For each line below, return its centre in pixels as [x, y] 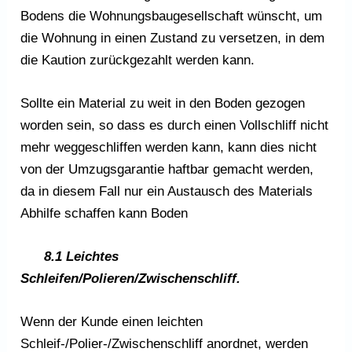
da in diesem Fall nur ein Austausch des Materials [167, 191]
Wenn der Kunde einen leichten [112, 322]
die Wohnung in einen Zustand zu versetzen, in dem [173, 38]
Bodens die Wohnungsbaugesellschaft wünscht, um [172, 16]
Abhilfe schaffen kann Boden [104, 213]
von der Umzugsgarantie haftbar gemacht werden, [167, 169]
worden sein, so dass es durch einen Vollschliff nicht [175, 125]
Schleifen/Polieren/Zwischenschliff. [131, 279]
